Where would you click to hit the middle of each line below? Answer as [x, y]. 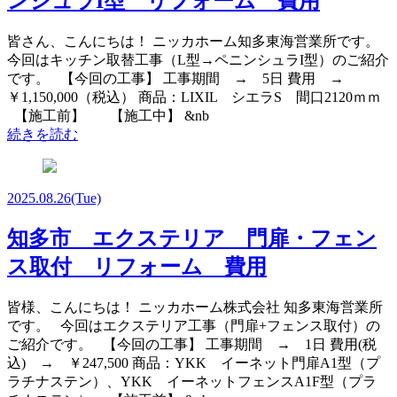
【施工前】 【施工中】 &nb [108, 116]
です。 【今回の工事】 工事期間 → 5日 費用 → [183, 79]
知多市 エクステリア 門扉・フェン [192, 239]
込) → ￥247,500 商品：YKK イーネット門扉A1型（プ [194, 363]
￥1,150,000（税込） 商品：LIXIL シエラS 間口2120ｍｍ [198, 97]
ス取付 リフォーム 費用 [137, 267]
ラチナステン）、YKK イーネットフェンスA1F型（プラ [192, 382]
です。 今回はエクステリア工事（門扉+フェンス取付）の [194, 326]
